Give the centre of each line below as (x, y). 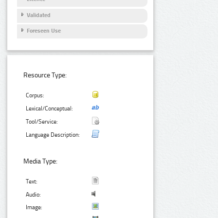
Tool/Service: (42, 122)
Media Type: (41, 162)
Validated (39, 15)
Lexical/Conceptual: (50, 109)
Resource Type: (45, 75)
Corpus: (35, 96)
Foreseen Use (44, 31)
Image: (34, 208)
